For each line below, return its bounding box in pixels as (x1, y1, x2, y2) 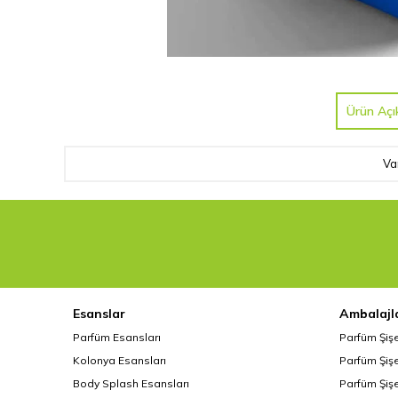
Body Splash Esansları (73, 376, 189, 390)
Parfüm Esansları (73, 330, 161, 344)
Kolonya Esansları (73, 353, 166, 367)
